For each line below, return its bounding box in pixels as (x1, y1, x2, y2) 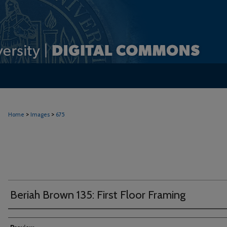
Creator (8, 212, 40, 224)
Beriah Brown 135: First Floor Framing (10, 188, 185, 202)
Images (30, 111, 50, 118)
